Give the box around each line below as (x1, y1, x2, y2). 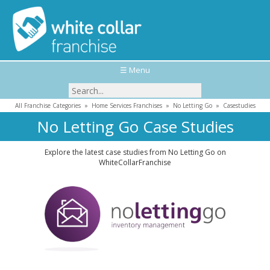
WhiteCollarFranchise (99, 157, 171, 168)
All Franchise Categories (14, 101, 81, 110)
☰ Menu (120, 64, 150, 75)
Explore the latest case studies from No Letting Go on (44, 147, 226, 157)
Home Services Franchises (91, 101, 162, 110)
